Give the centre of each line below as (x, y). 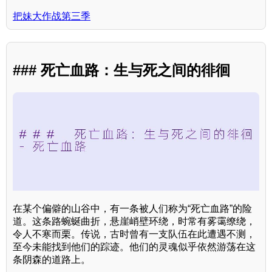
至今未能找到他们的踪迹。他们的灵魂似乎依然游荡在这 (134, 247)
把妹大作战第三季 (52, 16)
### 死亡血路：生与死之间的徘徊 (121, 70)
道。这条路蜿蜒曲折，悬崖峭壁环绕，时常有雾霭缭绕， (134, 222)
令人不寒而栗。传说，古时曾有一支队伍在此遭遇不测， (134, 234)
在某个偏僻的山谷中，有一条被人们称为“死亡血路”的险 (132, 209)
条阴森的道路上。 (52, 260)
